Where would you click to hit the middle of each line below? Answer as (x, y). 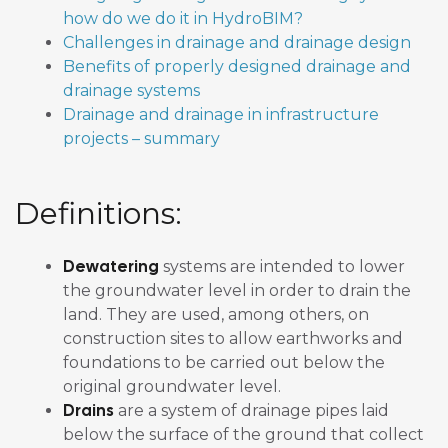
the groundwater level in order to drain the (237, 291)
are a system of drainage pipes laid (251, 411)
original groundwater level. (172, 387)
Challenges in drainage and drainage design (237, 43)
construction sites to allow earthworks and (233, 339)
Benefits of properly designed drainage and (237, 67)
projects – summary (141, 139)
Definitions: (98, 214)
